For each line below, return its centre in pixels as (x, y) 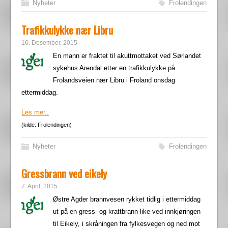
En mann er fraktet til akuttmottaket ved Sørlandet (127, 56)
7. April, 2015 (40, 186)
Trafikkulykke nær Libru (67, 30)
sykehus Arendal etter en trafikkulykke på (114, 68)
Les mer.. (35, 112)
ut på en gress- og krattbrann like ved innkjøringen (127, 211)
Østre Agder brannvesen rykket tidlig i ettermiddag (127, 199)
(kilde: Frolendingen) (47, 125)
